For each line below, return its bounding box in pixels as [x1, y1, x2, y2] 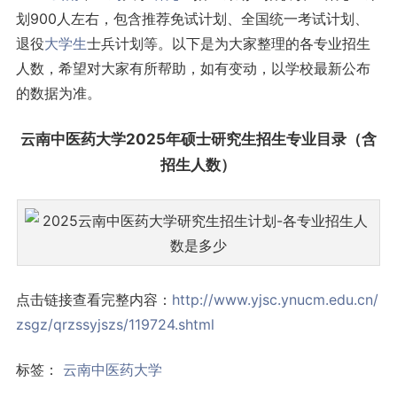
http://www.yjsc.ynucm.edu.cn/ [171, 290, 378, 308]
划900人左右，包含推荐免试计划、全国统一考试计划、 [15, 10, 369, 28]
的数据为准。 [15, 84, 101, 103]
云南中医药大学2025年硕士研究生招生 [19, 130, 286, 149]
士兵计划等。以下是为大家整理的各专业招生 [86, 35, 370, 53]
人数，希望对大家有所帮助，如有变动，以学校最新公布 [15, 59, 370, 78]
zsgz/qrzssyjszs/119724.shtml [15, 315, 214, 333]
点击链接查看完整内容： [15, 290, 172, 308]
